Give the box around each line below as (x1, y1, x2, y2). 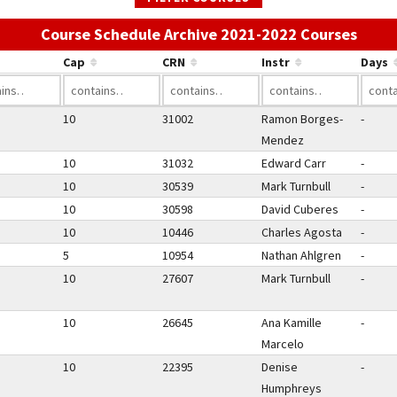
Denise (261, 359, 298, 375)
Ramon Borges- (261, 111, 343, 127)
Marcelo (261, 336, 304, 352)
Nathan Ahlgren (261, 247, 341, 263)
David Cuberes (261, 201, 339, 217)
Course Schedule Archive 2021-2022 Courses (40, 24, 357, 44)
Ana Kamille (261, 315, 322, 331)
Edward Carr (261, 155, 326, 171)
